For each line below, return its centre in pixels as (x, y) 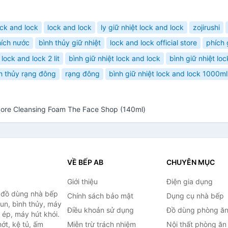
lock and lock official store (153, 43)
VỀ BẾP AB (85, 162)
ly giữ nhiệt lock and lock (142, 27)
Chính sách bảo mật (100, 195)
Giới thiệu (82, 181)
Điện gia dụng (189, 181)
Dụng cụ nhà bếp (195, 195)
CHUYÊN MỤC (190, 162)
